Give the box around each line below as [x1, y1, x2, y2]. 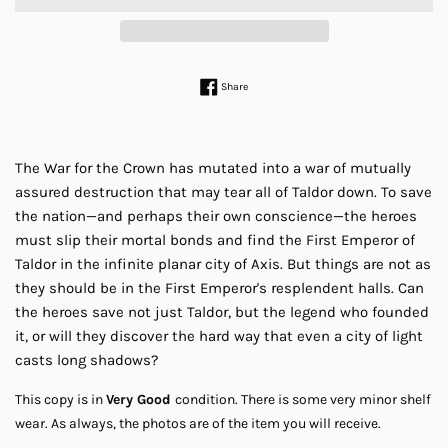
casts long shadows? [15, 351, 158, 370]
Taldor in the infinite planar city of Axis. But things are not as [15, 255, 431, 274]
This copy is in [15, 391, 106, 409]
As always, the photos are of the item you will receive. [51, 415, 381, 433]
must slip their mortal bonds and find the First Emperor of [15, 231, 415, 250]
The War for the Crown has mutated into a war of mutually [15, 159, 411, 178]
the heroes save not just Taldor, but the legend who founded [15, 303, 429, 322]
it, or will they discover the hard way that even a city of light [15, 327, 423, 346]
